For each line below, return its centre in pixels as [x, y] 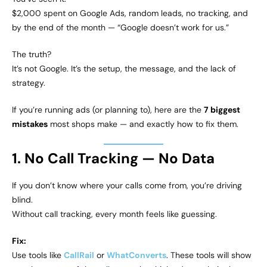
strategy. [29, 83]
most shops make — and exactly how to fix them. [143, 124]
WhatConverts [136, 255]
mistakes [30, 124]
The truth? [32, 55]
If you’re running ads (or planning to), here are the [108, 110]
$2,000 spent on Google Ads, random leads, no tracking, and [130, 13]
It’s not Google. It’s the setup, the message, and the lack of [124, 69]
